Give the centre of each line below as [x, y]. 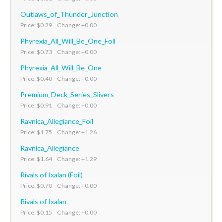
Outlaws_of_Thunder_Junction [69, 14]
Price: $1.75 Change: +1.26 [58, 132]
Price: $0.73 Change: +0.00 [58, 52]
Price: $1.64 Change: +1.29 [58, 159]
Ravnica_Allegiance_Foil [57, 121]
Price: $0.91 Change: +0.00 [58, 105]
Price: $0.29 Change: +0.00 [58, 25]
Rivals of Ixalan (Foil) [52, 174]
